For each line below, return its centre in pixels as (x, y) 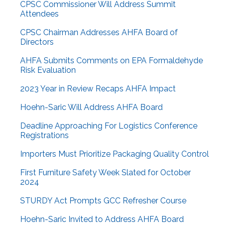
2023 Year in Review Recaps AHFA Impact (98, 89)
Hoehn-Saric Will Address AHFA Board (91, 107)
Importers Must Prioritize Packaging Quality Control (115, 154)
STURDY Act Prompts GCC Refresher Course (103, 201)
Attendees (39, 14)
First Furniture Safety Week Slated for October (105, 173)
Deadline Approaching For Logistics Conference (109, 126)
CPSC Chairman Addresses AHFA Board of (99, 33)
